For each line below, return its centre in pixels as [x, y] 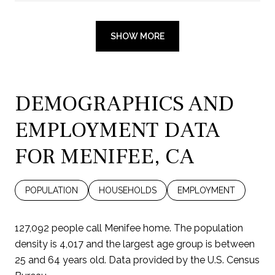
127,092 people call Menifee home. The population [129, 228]
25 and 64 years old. [60, 260]
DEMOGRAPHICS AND [124, 103]
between [235, 244]
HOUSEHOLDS [128, 190]
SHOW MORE [137, 36]
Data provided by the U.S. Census [183, 260]
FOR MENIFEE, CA [105, 156]
